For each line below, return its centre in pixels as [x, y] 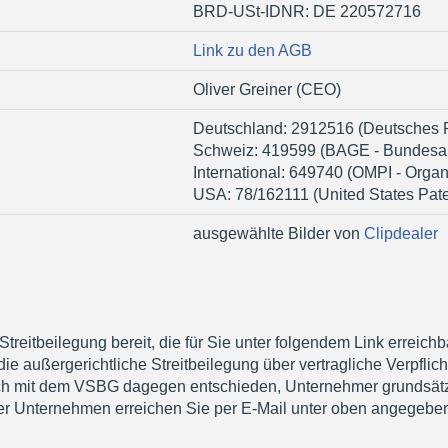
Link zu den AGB [252, 51]
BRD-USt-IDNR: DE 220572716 [307, 12]
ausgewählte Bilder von [278, 234]
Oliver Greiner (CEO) [267, 90]
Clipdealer [401, 234]
